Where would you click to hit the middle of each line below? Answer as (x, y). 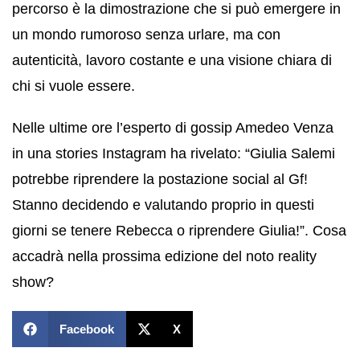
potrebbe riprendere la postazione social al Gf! (160, 179)
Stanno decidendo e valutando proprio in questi (163, 205)
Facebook (86, 329)
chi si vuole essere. (74, 86)
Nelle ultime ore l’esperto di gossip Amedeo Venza (173, 127)
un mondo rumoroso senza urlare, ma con (146, 34)
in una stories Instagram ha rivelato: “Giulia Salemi (174, 153)
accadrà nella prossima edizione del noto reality (164, 256)
